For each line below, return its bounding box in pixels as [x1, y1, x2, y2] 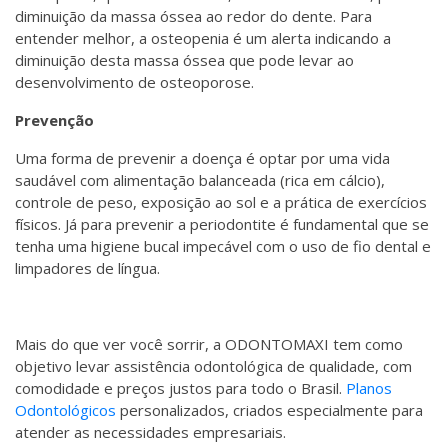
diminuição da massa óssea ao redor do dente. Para [15, 6, 372, 27]
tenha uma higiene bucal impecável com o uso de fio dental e [15, 236, 431, 257]
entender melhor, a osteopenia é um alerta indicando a [15, 28, 391, 49]
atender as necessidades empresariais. [15, 422, 286, 443]
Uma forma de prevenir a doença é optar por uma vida [15, 148, 390, 169]
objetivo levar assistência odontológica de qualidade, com [15, 356, 412, 377]
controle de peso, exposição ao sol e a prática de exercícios [15, 192, 427, 213]
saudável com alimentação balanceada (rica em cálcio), [15, 170, 385, 191]
